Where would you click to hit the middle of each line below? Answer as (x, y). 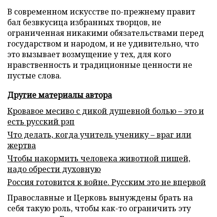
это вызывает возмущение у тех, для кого (89, 54)
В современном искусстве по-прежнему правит (101, 12)
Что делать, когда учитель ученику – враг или (99, 135)
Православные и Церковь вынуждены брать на (100, 198)
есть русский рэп (41, 122)
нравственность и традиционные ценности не (100, 65)
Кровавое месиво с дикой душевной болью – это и (106, 111)
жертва (22, 145)
